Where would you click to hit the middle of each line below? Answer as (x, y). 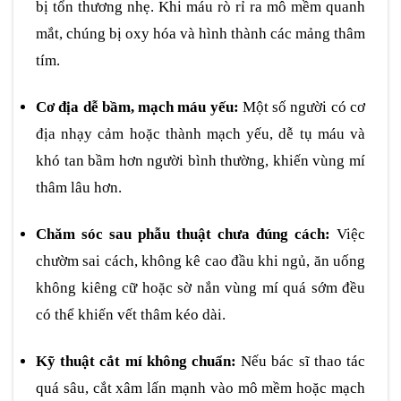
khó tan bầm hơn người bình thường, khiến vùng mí (200, 160)
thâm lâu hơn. (79, 187)
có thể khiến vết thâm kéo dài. (131, 314)
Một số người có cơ (302, 107)
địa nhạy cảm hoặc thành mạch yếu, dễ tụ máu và (200, 133)
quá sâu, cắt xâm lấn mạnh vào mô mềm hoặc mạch (200, 388)
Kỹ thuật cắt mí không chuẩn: (136, 361)
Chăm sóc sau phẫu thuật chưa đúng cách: (183, 234)
